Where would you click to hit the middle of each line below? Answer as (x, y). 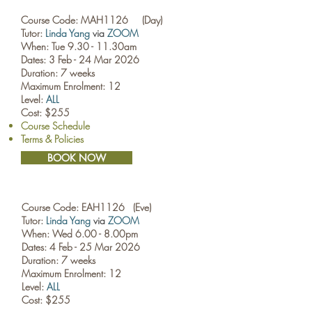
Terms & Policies (52, 139)
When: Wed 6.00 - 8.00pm (80, 234)
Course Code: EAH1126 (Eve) (86, 207)
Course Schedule (55, 126)
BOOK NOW (77, 158)
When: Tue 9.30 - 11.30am (79, 46)
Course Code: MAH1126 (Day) (92, 20)
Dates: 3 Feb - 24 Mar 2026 (80, 60)
